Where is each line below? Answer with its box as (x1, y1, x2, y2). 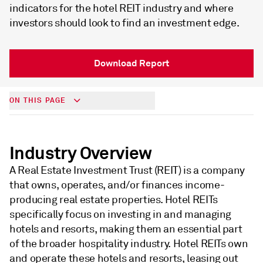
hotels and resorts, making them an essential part (9, 222, 242, 235)
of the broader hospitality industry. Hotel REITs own (9, 237, 248, 250)
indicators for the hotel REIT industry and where (9, 2, 234, 15)
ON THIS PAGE (9, 96, 69, 105)
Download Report (94, 57, 169, 69)
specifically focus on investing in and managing (9, 208, 232, 221)
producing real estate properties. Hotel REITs (9, 193, 218, 206)
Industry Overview (9, 142, 152, 164)
